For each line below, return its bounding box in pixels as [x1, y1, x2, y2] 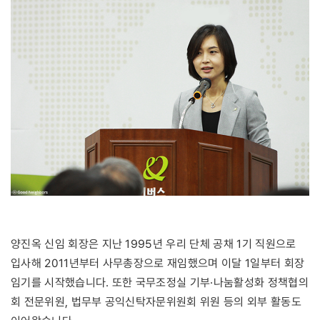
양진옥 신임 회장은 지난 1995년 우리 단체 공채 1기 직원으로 [11, 236, 296, 251]
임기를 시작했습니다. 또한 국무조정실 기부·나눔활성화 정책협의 [11, 275, 309, 289]
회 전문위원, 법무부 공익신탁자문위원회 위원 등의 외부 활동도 [11, 294, 301, 309]
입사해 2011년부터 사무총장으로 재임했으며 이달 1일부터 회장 [11, 256, 305, 270]
